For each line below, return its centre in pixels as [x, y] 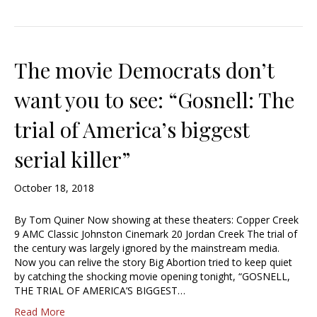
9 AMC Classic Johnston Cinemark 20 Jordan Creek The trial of [156, 234]
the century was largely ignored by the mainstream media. [147, 248]
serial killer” [73, 160]
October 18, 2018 [54, 188]
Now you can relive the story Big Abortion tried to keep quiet [153, 263]
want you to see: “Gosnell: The [154, 100]
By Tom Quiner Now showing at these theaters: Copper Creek [156, 220]
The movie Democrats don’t [144, 70]
